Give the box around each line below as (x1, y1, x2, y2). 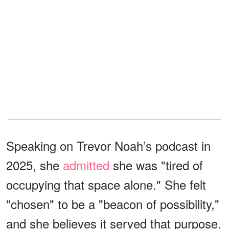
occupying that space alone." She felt (6, 175, 206, 193)
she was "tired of (109, 155, 203, 174)
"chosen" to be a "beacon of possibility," (6, 194, 219, 213)
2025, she (6, 155, 63, 174)
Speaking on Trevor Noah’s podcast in (6, 136, 211, 154)
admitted (63, 155, 109, 174)
